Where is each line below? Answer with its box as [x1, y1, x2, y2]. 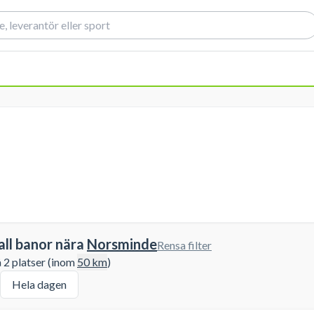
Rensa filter [157, 238, 212, 252]
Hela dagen [12, 278, 67, 291]
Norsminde [87, 235, 157, 252]
